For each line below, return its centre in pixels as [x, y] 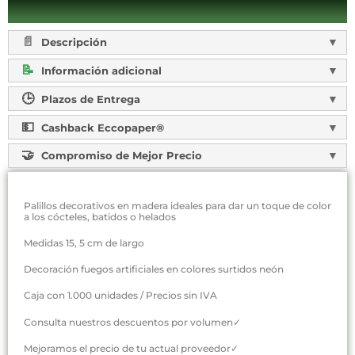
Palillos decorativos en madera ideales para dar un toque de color [177, 205]
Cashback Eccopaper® [101, 127]
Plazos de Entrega [89, 99]
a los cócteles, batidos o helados [100, 216]
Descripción [72, 42]
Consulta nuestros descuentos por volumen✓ [132, 322]
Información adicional [99, 71]
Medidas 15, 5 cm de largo [84, 243]
